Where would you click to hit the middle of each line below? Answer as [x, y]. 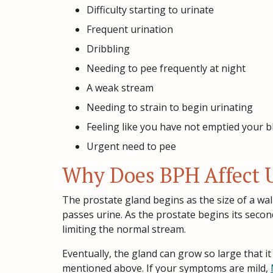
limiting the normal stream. [124, 229]
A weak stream [120, 88]
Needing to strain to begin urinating [170, 107]
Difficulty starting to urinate [150, 10]
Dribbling [108, 49]
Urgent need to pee [131, 146]
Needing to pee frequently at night [166, 68]
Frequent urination [130, 29]
